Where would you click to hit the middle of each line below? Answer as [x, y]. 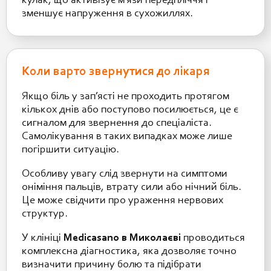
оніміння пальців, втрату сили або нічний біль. [132, 187]
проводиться [213, 238]
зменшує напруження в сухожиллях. [107, 14]
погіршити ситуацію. [70, 150]
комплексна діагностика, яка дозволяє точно [129, 251]
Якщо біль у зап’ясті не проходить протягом [126, 96]
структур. [45, 214]
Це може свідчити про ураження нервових [122, 201]
